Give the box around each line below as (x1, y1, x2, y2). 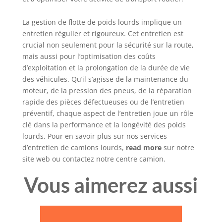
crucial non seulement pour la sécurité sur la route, (22, 40, 194, 50)
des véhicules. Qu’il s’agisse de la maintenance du (22, 74, 188, 84)
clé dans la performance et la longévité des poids (22, 119, 186, 129)
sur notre (161, 142, 194, 152)
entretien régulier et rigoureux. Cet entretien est (22, 28, 183, 38)
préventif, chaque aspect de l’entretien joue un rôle (22, 108, 193, 118)
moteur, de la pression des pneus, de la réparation (22, 85, 192, 95)
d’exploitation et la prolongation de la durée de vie (22, 62, 190, 72)
